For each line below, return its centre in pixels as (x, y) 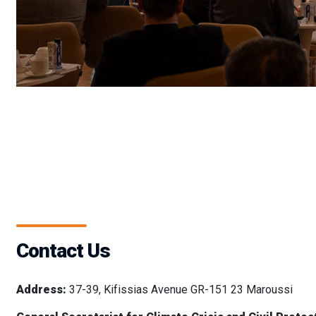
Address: (41, 290)
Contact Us (63, 251)
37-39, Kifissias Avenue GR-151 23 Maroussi (181, 290)
